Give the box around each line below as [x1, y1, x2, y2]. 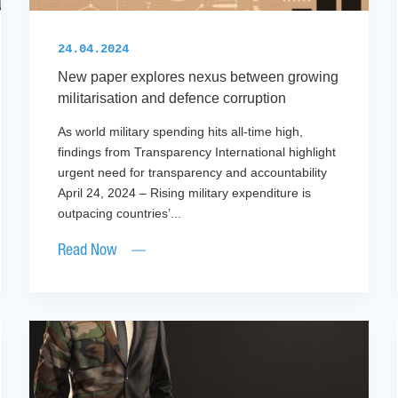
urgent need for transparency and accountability [58, 165, 338, 180]
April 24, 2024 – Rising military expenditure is [58, 186, 312, 201]
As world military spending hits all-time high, [58, 124, 304, 139]
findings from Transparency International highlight [58, 145, 337, 160]
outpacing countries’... [58, 206, 182, 221]
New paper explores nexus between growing [58, 69, 339, 85]
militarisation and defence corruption [58, 91, 291, 107]
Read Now [58, 243, 118, 259]
